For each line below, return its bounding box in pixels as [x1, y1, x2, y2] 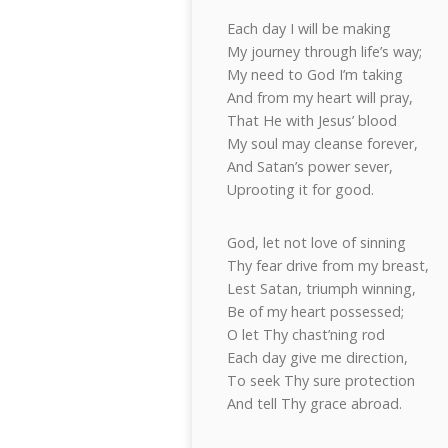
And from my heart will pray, [227, 88, 413, 107]
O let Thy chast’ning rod [227, 325, 385, 344]
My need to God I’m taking [227, 65, 403, 84]
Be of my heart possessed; [227, 302, 404, 321]
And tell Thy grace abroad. [227, 394, 402, 413]
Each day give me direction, [227, 348, 408, 367]
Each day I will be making [227, 19, 391, 38]
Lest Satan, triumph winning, [227, 279, 416, 298]
